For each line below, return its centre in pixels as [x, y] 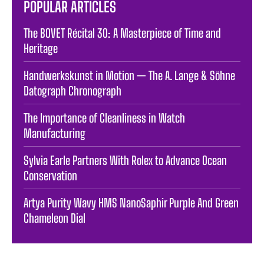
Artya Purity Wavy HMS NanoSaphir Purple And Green [131, 203]
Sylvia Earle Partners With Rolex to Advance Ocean [125, 161]
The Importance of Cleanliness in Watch [104, 118]
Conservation [50, 176]
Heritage [41, 49]
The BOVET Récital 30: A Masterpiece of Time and [122, 33]
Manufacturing [55, 133]
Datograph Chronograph [72, 91]
